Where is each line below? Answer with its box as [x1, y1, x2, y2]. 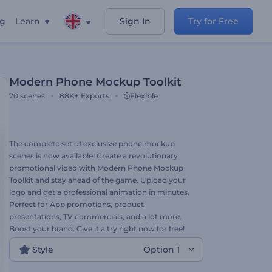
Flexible [130, 91, 158, 100]
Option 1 [143, 244, 180, 255]
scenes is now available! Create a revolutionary [9, 151, 178, 160]
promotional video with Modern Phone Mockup [9, 163, 183, 172]
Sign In [120, 16, 151, 27]
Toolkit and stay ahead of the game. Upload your [9, 175, 186, 185]
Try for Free [188, 16, 239, 27]
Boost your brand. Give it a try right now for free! [9, 224, 185, 233]
